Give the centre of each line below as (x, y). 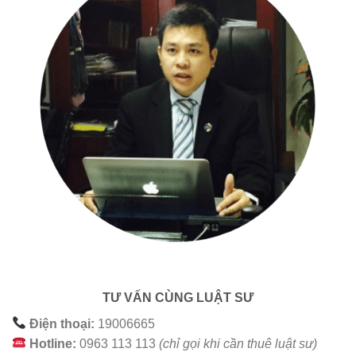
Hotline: (53, 343)
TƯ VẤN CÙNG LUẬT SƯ (178, 297)
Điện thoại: (62, 323)
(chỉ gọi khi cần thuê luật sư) (238, 343)
